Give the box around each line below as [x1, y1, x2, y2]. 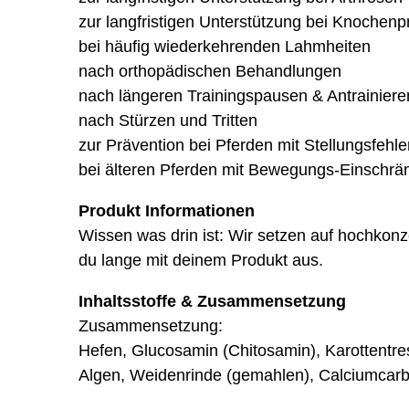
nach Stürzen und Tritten [78, 111, 257, 130]
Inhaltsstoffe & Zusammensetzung [78, 292, 346, 310]
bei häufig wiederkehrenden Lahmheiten [78, 37, 371, 56]
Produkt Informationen [78, 202, 255, 220]
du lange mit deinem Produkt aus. [78, 251, 323, 269]
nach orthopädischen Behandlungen [78, 62, 341, 80]
